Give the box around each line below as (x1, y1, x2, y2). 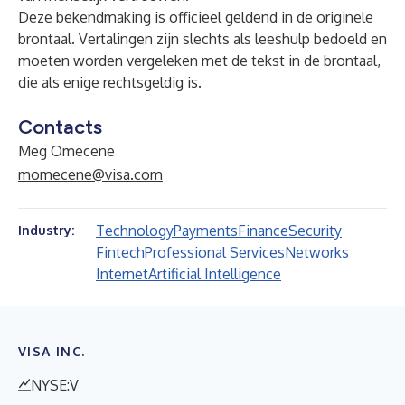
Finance (238, 221, 288, 240)
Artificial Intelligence (148, 265, 281, 283)
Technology (96, 221, 174, 240)
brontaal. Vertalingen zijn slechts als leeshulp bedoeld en (18, 30, 387, 48)
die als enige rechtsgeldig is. (18, 73, 202, 91)
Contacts (18, 115, 102, 139)
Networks (285, 243, 349, 261)
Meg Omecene (18, 142, 115, 160)
